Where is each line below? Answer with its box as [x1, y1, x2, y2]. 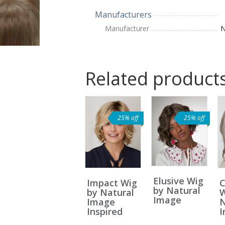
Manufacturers [95, 9, 152, 20]
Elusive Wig [153, 174, 203, 187]
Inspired [87, 205, 123, 217]
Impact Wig [87, 176, 137, 189]
